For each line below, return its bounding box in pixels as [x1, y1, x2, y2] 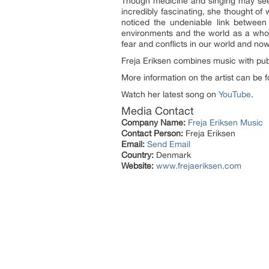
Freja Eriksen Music [188, 118, 263, 128]
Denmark [154, 150, 191, 160]
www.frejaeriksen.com [156, 161, 241, 171]
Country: [121, 150, 154, 160]
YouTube [219, 89, 251, 100]
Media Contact [121, 104, 194, 118]
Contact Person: [121, 128, 183, 139]
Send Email [147, 139, 190, 150]
